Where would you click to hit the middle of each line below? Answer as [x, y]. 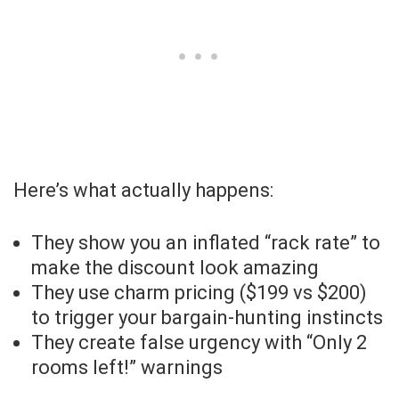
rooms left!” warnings [127, 368]
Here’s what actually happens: [143, 191]
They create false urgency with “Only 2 [199, 343]
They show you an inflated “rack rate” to [206, 243]
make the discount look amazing [175, 268]
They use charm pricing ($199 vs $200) [199, 293]
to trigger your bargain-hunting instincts [207, 318]
